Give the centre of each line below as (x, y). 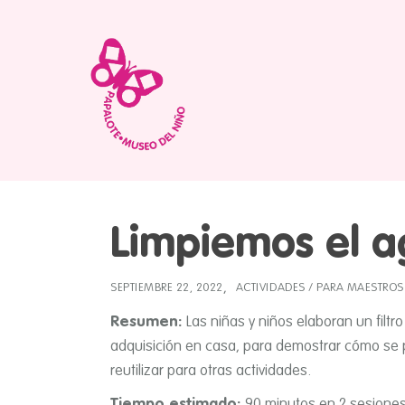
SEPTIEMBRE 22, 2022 (167, 288)
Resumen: (148, 322)
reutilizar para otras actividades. (211, 371)
